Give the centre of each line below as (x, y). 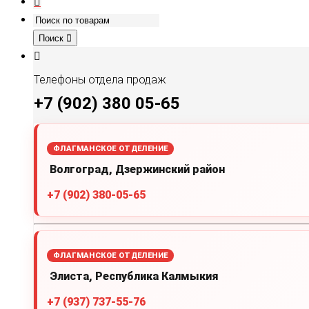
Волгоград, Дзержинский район (137, 169)
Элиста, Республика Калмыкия (134, 276)
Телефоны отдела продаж (100, 79)
